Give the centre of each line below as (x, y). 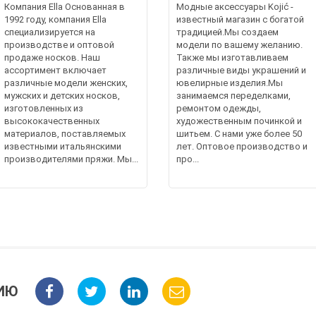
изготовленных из (44, 109)
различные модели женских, (66, 83)
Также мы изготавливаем (232, 58)
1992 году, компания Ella (56, 20)
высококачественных (52, 121)
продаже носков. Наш (53, 58)
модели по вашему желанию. (239, 45)
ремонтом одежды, (219, 109)
